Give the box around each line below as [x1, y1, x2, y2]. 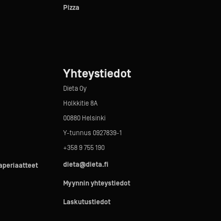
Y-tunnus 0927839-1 [63, 129, 122, 137]
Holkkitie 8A [63, 100, 98, 108]
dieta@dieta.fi [63, 161, 109, 169]
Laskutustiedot [63, 198, 110, 206]
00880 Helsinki [63, 114, 106, 122]
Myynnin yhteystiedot [63, 180, 130, 187]
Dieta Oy [63, 85, 87, 93]
